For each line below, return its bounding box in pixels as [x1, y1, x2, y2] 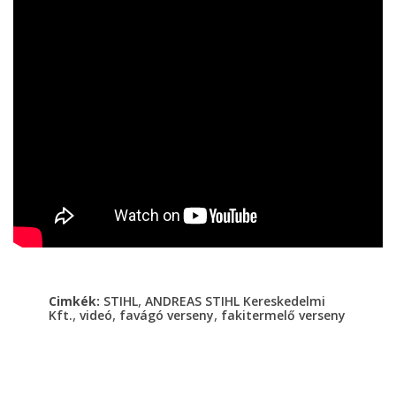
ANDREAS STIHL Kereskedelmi [145, 292, 325, 309]
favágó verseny [119, 306, 214, 324]
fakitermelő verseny [221, 306, 346, 324]
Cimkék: [49, 292, 103, 309]
